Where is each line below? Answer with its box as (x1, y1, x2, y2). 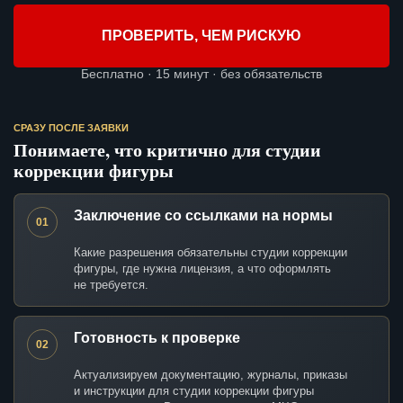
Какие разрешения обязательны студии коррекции (74, 246, 347, 260)
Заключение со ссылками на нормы (74, 208, 333, 224)
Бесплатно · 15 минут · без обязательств (81, 67, 322, 82)
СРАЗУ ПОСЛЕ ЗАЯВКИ (13, 122, 129, 134)
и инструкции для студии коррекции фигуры (74, 384, 314, 399)
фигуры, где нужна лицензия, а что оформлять (74, 262, 331, 276)
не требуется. (74, 278, 148, 292)
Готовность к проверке (74, 330, 240, 346)
